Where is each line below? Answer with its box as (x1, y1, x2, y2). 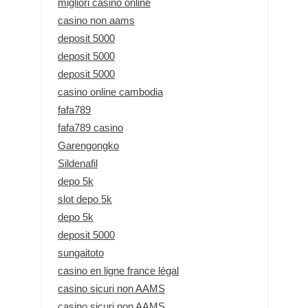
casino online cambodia (58, 85, 163, 98)
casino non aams (58, 14, 135, 26)
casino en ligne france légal (58, 264, 179, 276)
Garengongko (58, 139, 119, 151)
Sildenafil (58, 157, 98, 169)
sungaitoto (58, 246, 104, 258)
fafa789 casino (58, 121, 123, 133)
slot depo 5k (58, 192, 112, 205)
